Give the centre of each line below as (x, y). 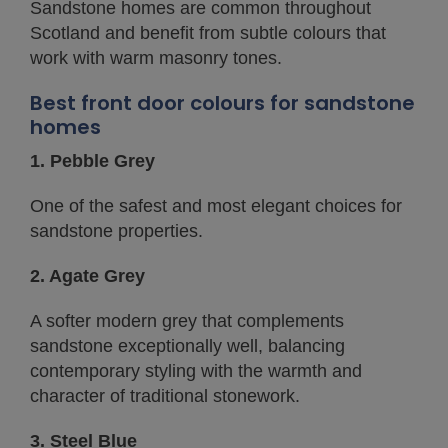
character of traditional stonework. (165, 395)
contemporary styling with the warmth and (196, 370)
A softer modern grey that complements (187, 320)
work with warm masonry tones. (156, 57)
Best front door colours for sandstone (222, 102)
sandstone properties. (116, 230)
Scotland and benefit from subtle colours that (208, 32)
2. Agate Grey (87, 275)
